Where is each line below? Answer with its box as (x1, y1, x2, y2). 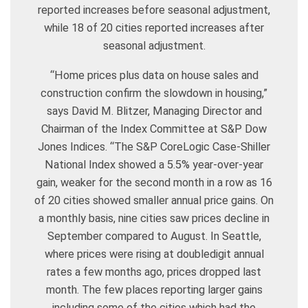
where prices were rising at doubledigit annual (44, 247, 264, 261)
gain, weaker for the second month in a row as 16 (36, 176, 272, 190)
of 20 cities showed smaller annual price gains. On (34, 194, 274, 208)
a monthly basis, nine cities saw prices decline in (38, 212, 269, 225)
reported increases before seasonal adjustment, (38, 3, 270, 17)
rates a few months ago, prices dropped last (47, 265, 261, 279)
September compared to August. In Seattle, (47, 230, 261, 243)
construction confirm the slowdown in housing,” (41, 87, 267, 100)
